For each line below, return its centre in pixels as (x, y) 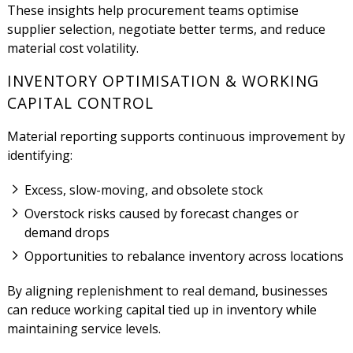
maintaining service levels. (84, 328)
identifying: (39, 156)
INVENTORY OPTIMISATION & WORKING (163, 81)
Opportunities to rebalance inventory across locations (184, 256)
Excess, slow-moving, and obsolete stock (144, 190)
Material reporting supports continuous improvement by (176, 137)
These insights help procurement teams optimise (152, 11)
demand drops (67, 232)
